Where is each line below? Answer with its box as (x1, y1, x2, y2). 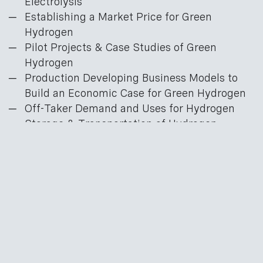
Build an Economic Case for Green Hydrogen (25, 87, 246, 100)
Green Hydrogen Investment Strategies (25, 133, 221, 146)
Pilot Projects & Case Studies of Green (25, 41, 217, 54)
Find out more (9, 167, 82, 180)
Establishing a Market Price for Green (25, 11, 212, 23)
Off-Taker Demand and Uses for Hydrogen (25, 102, 235, 115)
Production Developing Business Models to (25, 72, 238, 85)
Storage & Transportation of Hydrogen (25, 117, 217, 130)
